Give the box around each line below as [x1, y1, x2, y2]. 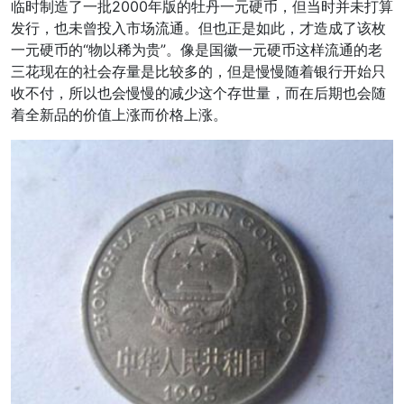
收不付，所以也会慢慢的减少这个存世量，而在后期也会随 [11, 84, 386, 103]
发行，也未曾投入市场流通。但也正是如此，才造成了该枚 [11, 19, 386, 38]
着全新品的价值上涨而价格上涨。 [11, 106, 227, 124]
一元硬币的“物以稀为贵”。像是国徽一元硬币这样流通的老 [11, 41, 382, 60]
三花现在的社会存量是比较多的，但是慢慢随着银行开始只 [11, 62, 386, 81]
